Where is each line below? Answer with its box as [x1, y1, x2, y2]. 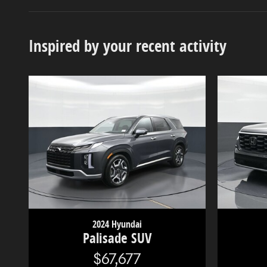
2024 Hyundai [92, 218, 142, 231]
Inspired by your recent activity [29, 35, 226, 57]
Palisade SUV [82, 229, 152, 248]
